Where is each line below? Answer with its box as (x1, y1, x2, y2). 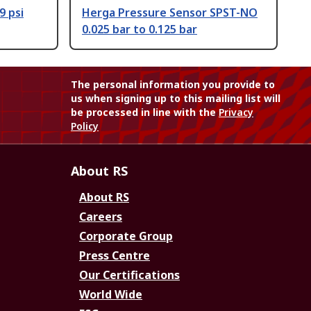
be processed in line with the (71, 106, 219, 119)
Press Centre (79, 248, 150, 264)
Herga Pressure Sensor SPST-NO (82, 5, 258, 21)
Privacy (219, 106, 253, 119)
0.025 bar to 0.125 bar (82, 22, 197, 37)
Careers (79, 209, 122, 225)
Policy (71, 119, 99, 133)
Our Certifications (79, 267, 180, 283)
